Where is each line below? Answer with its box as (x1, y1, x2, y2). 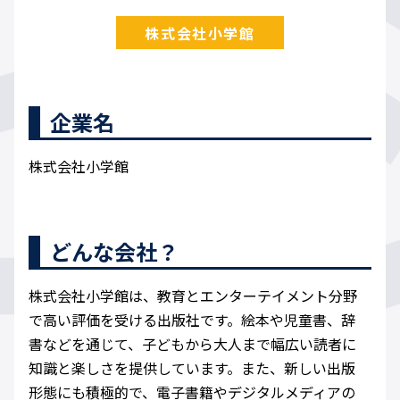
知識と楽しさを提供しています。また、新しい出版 (29, 357, 355, 379)
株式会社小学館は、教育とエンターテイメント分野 (29, 285, 357, 307)
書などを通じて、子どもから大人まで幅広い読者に (29, 333, 356, 355)
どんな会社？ (50, 236, 179, 268)
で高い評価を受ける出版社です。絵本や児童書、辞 (29, 309, 355, 331)
